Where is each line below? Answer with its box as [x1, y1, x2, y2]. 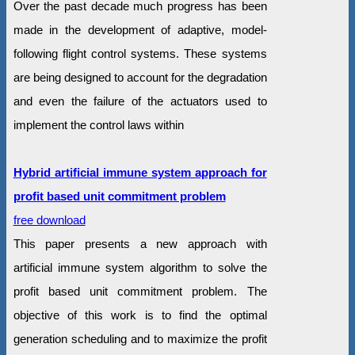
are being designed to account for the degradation [13, 70, 267, 84]
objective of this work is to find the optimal [13, 307, 267, 322]
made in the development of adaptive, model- [13, 22, 267, 36]
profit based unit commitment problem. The [13, 284, 267, 298]
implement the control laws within [13, 117, 184, 132]
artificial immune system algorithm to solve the [13, 260, 267, 274]
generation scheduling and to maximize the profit [13, 331, 267, 345]
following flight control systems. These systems [13, 46, 267, 60]
